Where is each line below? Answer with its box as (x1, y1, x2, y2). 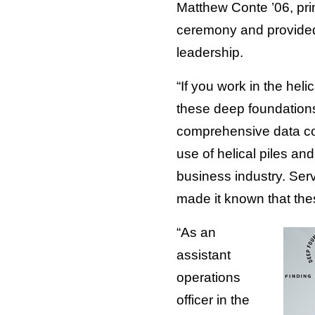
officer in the (176, 292, 250, 307)
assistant (176, 247, 231, 262)
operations (176, 269, 240, 285)
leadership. (176, 44, 243, 60)
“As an (176, 224, 216, 240)
